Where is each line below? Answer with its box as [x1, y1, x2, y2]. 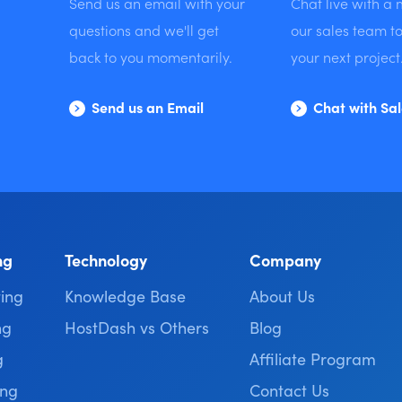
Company [249, 249, 322, 271]
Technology [64, 249, 147, 271]
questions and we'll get [69, 20, 219, 39]
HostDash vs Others [64, 316, 209, 338]
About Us [249, 284, 316, 307]
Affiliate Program [249, 347, 377, 370]
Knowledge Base [64, 284, 186, 307]
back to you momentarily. [69, 47, 232, 66]
